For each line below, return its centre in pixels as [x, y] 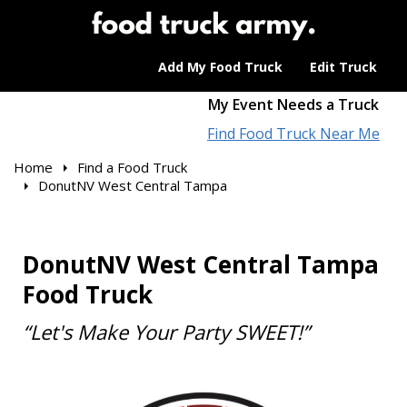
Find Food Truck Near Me [293, 134]
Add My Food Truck [220, 67]
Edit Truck [343, 67]
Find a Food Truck [132, 167]
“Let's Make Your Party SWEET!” [166, 332]
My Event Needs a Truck [293, 104]
